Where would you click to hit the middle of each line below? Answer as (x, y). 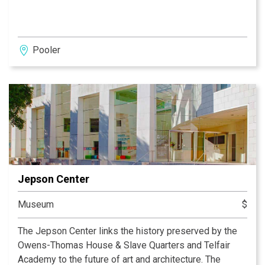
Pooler (46, 50)
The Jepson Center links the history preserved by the (127, 231)
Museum (36, 204)
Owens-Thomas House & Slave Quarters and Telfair (124, 245)
